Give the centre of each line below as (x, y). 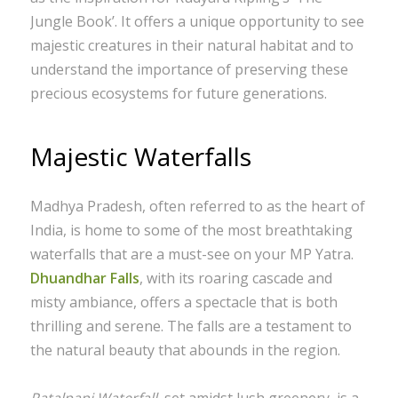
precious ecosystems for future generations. (178, 94)
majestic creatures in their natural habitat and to (191, 46)
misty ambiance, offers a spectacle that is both (183, 302)
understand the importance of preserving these (189, 70)
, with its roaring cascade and (235, 278)
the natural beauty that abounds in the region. (185, 350)
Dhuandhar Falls (84, 278)
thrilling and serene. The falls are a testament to (191, 326)
